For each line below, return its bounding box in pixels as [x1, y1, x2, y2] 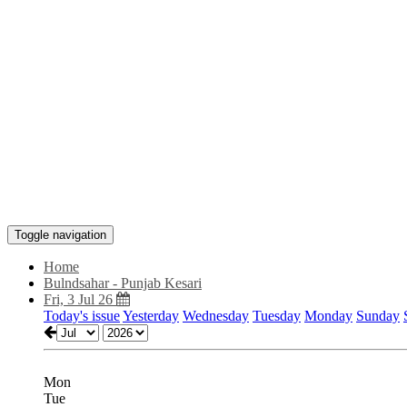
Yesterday [123, 308, 179, 323]
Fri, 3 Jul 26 [44, 292, 116, 307]
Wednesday [183, 308, 249, 323]
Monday [304, 308, 352, 323]
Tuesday [253, 308, 301, 323]
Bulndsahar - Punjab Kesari [44, 275, 202, 291]
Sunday [356, 308, 400, 323]
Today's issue [44, 308, 120, 323]
